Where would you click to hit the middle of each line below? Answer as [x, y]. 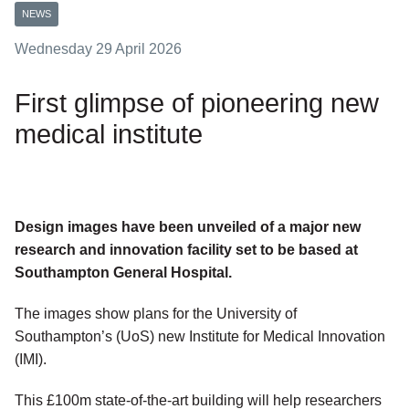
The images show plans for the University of [156, 314]
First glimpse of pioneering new [197, 104]
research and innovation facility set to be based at [186, 250]
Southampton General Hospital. [123, 273]
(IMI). [31, 360]
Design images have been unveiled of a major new [188, 227]
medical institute [109, 135]
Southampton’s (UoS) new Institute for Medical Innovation [200, 337]
